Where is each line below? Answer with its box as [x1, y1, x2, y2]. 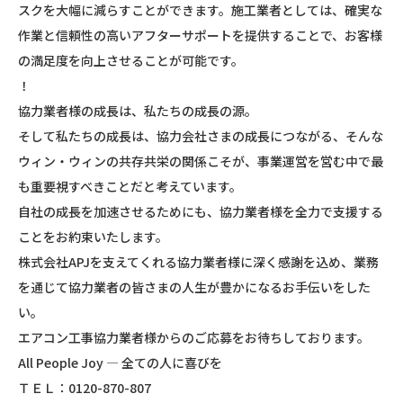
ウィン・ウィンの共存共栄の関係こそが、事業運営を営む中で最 [18, 152, 383, 170]
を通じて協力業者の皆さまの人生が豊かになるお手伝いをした [18, 278, 371, 296]
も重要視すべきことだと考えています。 [18, 177, 242, 195]
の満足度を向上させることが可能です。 [18, 51, 244, 69]
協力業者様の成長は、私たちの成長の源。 [18, 102, 257, 120]
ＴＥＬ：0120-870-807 [18, 379, 151, 397]
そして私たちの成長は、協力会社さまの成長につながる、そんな [18, 127, 383, 145]
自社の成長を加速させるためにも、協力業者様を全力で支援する [18, 202, 383, 220]
